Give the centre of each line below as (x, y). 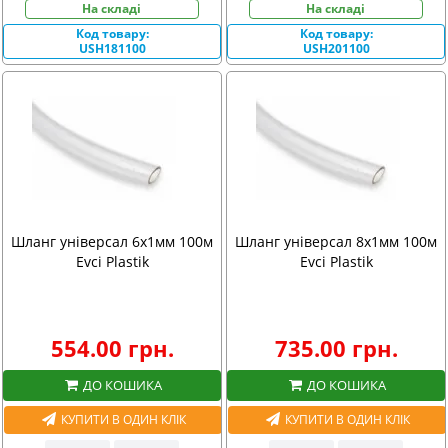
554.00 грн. (112, 348)
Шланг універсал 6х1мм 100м (112, 241)
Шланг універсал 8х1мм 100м (336, 241)
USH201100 (336, 48)
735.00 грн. (336, 348)
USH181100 (112, 48)
